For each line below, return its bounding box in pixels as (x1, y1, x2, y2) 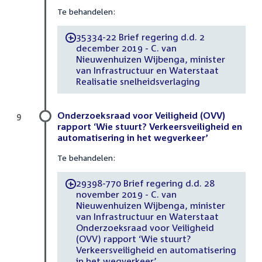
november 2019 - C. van (75, 189, 177, 200)
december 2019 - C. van (75, 43, 177, 54)
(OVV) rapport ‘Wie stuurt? (75, 233, 191, 244)
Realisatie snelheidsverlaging (75, 76, 200, 87)
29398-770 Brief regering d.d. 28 (75, 178, 215, 189)
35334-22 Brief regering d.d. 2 (75, 32, 205, 43)
